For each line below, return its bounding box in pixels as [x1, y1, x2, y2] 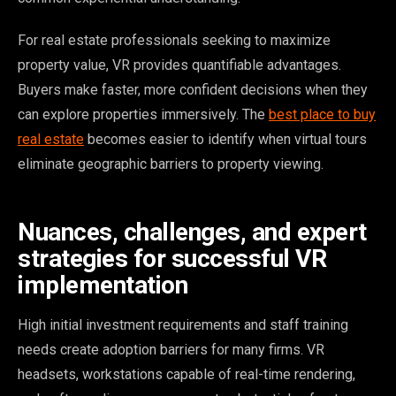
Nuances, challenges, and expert [18, 217, 367, 247]
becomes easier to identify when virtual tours [84, 130, 367, 148]
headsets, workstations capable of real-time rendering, [18, 365, 355, 383]
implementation [18, 270, 187, 300]
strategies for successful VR [18, 243, 326, 273]
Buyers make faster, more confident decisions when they [18, 80, 368, 98]
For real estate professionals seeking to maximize [18, 31, 331, 49]
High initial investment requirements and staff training [18, 316, 348, 333]
